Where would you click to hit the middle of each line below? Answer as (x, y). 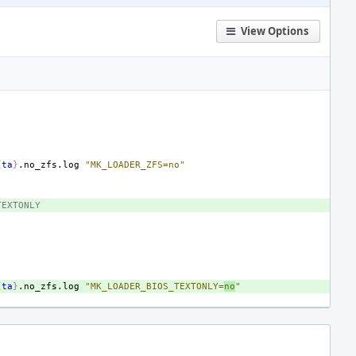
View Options (275, 31)
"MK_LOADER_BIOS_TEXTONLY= (155, 286)
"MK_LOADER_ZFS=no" (135, 165)
